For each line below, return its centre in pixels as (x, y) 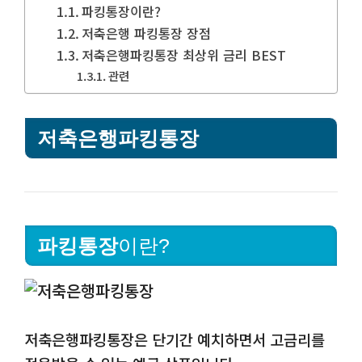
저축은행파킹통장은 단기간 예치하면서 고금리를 (175, 339)
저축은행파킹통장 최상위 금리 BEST (183, 55)
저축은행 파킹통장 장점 (146, 34)
